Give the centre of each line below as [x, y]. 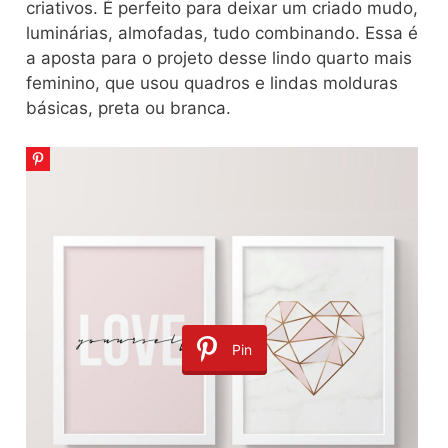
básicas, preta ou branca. [128, 108]
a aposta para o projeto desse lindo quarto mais [219, 58]
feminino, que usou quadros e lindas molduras [212, 83]
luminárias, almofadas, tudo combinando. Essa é [222, 33]
